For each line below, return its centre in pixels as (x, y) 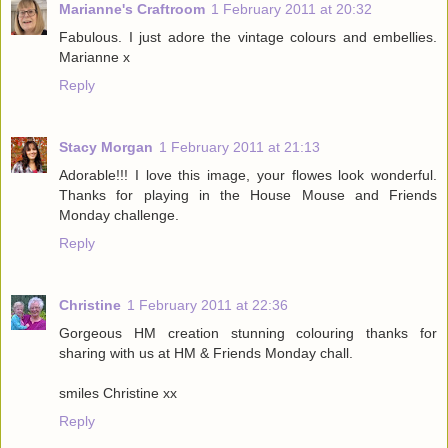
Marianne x (94, 56)
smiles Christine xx (118, 392)
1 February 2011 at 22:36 (207, 304)
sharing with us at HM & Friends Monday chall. (206, 352)
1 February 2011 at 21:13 (239, 146)
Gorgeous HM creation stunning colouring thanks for (248, 332)
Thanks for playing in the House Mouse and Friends (248, 194)
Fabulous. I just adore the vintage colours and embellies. (248, 36)
